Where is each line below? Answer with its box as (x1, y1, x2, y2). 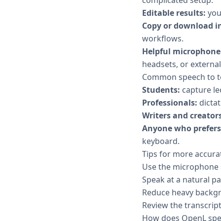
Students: (142, 84, 180, 95)
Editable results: (142, 7, 206, 18)
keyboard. (142, 135, 180, 147)
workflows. (142, 33, 184, 44)
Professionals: (142, 97, 197, 108)
